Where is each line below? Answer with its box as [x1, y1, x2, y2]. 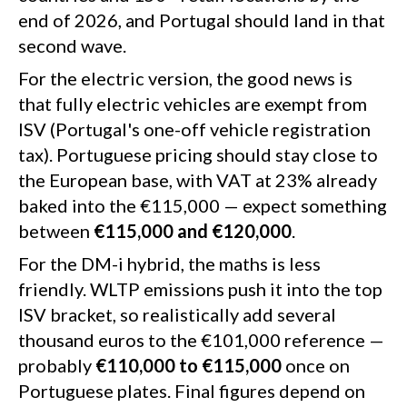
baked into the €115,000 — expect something [18, 194, 387, 217]
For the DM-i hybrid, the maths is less [18, 253, 321, 275]
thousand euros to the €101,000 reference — [18, 329, 384, 352]
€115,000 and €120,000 [94, 220, 292, 243]
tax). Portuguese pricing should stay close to [18, 144, 378, 166]
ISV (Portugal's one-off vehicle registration [18, 118, 371, 141]
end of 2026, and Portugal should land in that [18, 9, 385, 32]
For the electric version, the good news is [18, 67, 352, 90]
